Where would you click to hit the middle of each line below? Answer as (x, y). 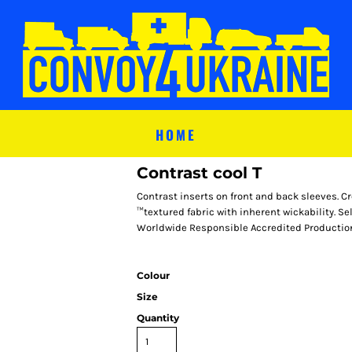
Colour (153, 275)
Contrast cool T (199, 173)
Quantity (158, 318)
